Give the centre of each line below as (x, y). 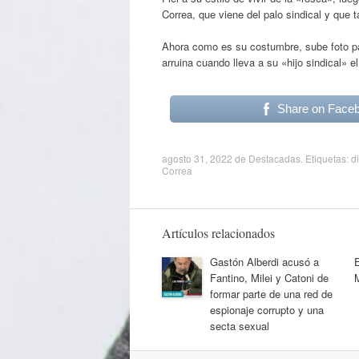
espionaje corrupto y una (267, 309)
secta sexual (240, 325)
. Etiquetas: (326, 158)
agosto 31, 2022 (197, 158)
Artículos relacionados (218, 232)
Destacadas (274, 158)
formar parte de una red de (271, 293)
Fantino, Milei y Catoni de (269, 277)
